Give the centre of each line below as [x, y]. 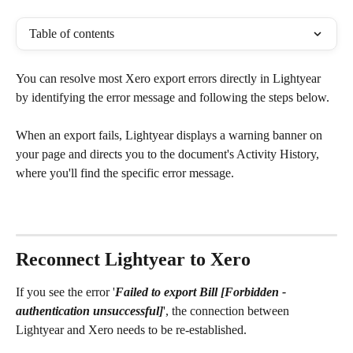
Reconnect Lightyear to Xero [133, 260]
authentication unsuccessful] [89, 311]
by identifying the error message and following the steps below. [173, 97]
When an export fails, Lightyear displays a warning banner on [171, 136]
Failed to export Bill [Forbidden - [202, 292]
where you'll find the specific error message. [125, 173]
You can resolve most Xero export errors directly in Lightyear [170, 78]
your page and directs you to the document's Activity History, [169, 154]
